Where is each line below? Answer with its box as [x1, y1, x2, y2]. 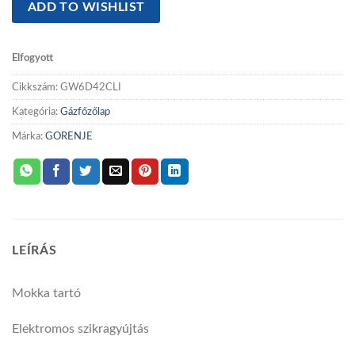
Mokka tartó [12, 286, 81, 300]
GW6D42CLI [60, 82, 121, 92]
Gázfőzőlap [60, 106, 110, 116]
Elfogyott [12, 52, 53, 63]
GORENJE [45, 131, 93, 141]
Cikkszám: [12, 82, 60, 92]
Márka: [12, 131, 45, 141]
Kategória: [12, 106, 60, 116]
